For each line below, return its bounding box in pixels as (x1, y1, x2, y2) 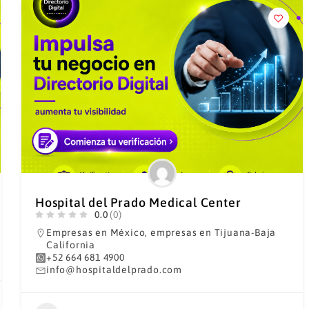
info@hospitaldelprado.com (46, 264, 182, 275)
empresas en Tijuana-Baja (150, 227, 277, 238)
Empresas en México (46, 227, 146, 238)
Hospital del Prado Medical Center (34, 195, 241, 210)
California (46, 239, 95, 250)
